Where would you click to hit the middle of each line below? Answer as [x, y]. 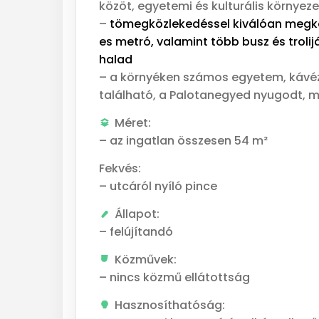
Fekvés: [120, 168]
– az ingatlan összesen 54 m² [183, 141]
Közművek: [146, 260]
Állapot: [137, 214]
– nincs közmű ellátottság [174, 277]
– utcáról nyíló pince [158, 186]
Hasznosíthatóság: [170, 305]
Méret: [133, 123]
